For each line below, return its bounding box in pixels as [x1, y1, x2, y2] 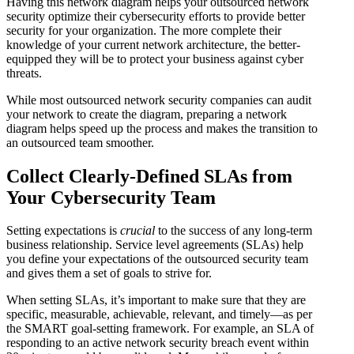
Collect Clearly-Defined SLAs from [6, 165, 292, 186]
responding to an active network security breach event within [6, 336, 309, 350]
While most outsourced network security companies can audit [6, 92, 311, 107]
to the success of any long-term [155, 224, 312, 238]
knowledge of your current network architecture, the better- [6, 37, 300, 51]
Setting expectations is [6, 224, 120, 238]
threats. [6, 66, 42, 80]
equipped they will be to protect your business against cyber [6, 51, 303, 66]
